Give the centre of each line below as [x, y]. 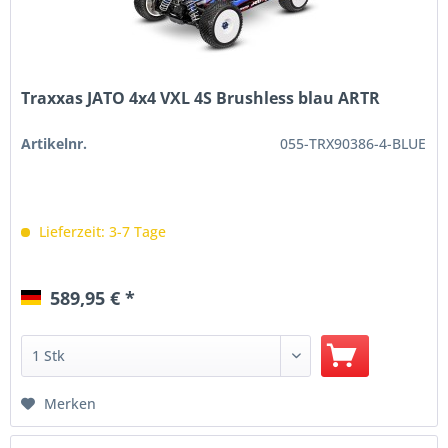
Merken [70, 403]
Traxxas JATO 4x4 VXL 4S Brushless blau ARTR [201, 97]
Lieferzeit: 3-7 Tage [101, 231]
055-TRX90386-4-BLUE [353, 143]
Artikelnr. [54, 143]
